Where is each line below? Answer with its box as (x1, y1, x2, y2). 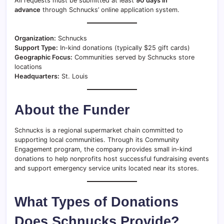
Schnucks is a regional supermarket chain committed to (14, 126, 183, 134)
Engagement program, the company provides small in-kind (14, 145, 192, 153)
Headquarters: (14, 72, 59, 80)
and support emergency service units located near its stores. (14, 164, 199, 172)
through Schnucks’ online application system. (40, 6, 179, 13)
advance (14, 6, 40, 13)
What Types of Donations (14, 194, 178, 209)
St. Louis (59, 72, 88, 80)
